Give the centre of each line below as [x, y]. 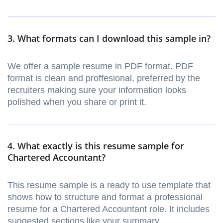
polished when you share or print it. [77, 102]
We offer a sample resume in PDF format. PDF [100, 66]
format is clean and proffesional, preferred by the [104, 78]
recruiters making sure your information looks [97, 90]
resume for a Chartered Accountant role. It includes [109, 209]
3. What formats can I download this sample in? [109, 39]
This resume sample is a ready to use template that [109, 185]
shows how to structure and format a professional [105, 197]
